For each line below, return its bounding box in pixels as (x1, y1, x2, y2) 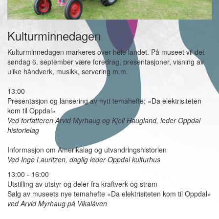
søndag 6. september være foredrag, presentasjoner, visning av (7, 57, 204, 67)
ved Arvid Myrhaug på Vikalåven (7, 198, 107, 209)
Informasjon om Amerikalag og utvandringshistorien (7, 145, 167, 155)
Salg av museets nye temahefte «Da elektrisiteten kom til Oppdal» (7, 189, 211, 199)
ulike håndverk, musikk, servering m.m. (7, 66, 128, 77)
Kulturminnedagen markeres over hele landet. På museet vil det (7, 47, 204, 57)
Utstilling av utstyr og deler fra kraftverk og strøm (7, 179, 157, 189)
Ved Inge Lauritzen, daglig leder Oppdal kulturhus (7, 154, 160, 165)
